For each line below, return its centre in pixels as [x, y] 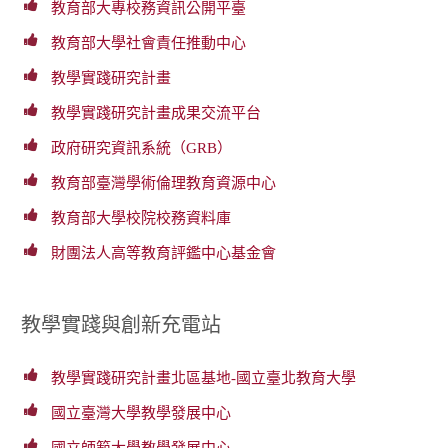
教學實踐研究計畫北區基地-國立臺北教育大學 [204, 377]
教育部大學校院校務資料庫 [141, 218]
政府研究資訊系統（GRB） [142, 148]
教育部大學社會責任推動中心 [149, 43]
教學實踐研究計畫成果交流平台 [156, 113]
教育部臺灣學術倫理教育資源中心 [164, 183]
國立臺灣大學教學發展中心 [141, 412]
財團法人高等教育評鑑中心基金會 [164, 253]
